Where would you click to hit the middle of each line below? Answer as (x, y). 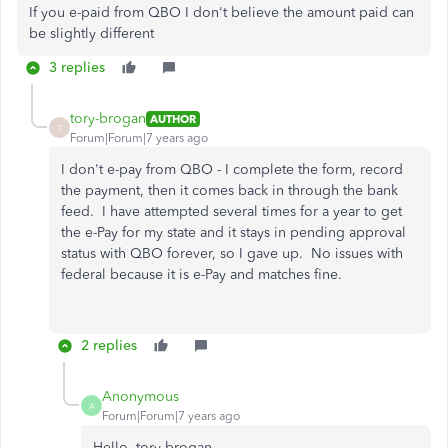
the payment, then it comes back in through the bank (229, 190)
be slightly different (91, 33)
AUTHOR (173, 118)
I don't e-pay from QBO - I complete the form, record (232, 169)
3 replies (77, 67)
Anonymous (140, 396)
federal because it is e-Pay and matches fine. (201, 274)
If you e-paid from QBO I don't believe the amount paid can (221, 12)
